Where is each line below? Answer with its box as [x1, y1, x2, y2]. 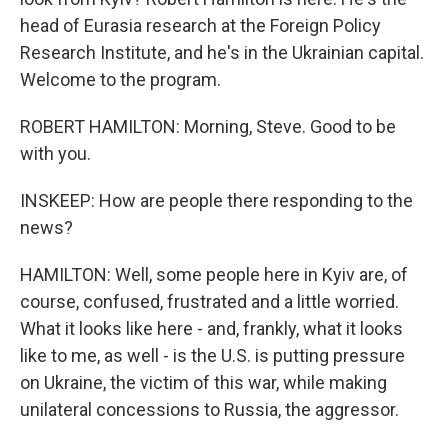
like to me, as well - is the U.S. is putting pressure [20, 345, 405, 366]
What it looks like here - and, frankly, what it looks [20, 318, 403, 339]
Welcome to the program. [20, 69, 221, 90]
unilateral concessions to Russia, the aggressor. [20, 399, 399, 420]
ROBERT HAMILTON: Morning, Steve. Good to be [20, 116, 396, 137]
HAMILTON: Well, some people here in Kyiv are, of [20, 264, 408, 285]
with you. [20, 143, 91, 164]
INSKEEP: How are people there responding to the [20, 190, 413, 211]
